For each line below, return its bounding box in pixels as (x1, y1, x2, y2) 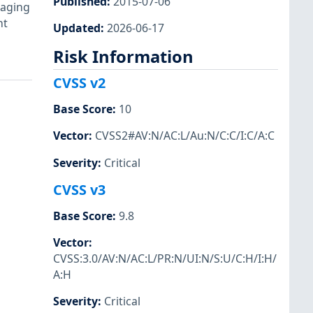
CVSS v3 (53, 180, 105, 199)
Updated (53, 20, 101, 36)
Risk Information (53, 45, 194, 68)
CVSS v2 (53, 73, 105, 93)
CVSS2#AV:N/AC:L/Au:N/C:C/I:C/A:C (95, 128, 275, 144)
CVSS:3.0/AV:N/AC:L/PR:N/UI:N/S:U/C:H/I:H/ (53, 250, 277, 266)
